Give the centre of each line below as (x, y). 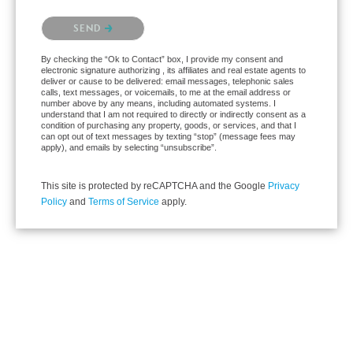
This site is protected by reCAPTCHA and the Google (154, 186)
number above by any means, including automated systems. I (158, 104)
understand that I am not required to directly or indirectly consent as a (173, 115)
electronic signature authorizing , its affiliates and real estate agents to (173, 71)
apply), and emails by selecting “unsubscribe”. (129, 148)
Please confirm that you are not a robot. (129, 20)
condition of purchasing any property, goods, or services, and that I (169, 126)
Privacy (284, 186)
